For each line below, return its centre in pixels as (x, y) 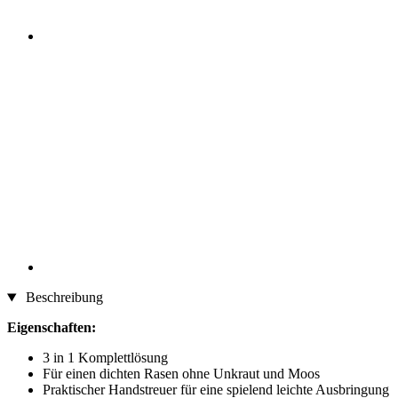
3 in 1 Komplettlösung (105, 358)
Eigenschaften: (52, 328)
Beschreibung (62, 298)
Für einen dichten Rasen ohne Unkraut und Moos (181, 374)
